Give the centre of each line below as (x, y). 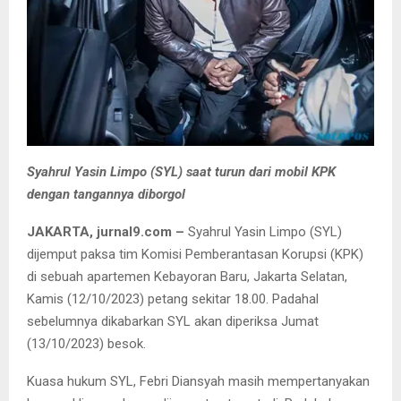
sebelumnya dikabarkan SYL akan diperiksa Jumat (173, 322)
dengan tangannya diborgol (106, 195)
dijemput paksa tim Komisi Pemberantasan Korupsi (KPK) (195, 255)
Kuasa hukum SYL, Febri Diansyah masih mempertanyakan (198, 382)
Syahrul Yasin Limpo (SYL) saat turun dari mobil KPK (181, 172)
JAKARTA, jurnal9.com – (107, 232)
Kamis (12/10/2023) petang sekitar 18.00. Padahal (173, 299)
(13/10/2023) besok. (86, 344)
